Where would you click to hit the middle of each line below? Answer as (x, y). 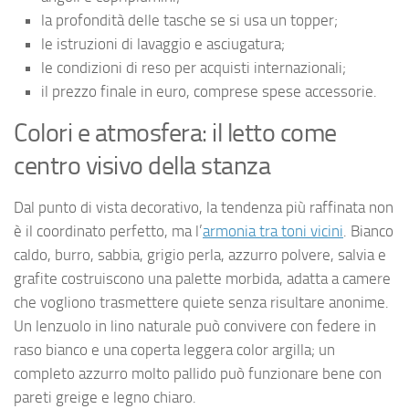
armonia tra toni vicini (273, 231)
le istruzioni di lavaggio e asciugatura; (163, 43)
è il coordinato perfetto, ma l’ (108, 231)
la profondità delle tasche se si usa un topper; (189, 20)
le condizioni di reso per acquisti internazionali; (194, 67)
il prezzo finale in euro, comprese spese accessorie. (209, 91)
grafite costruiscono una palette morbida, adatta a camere (202, 278)
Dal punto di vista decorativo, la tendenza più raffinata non (204, 207)
